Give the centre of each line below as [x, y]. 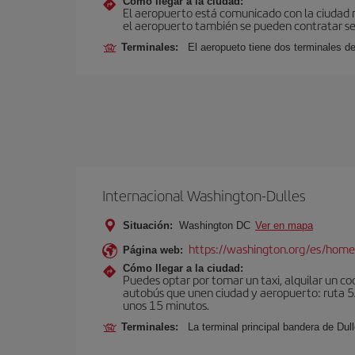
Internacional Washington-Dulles [204, 195]
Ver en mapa [284, 225]
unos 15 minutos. [166, 305]
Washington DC [215, 225]
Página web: [153, 250]
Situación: [148, 225]
